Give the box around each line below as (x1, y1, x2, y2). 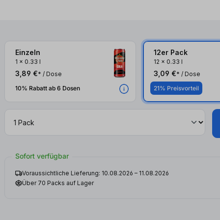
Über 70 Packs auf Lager (22, 179, 94, 187)
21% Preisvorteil (153, 84, 199, 92)
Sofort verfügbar (15, 152, 69, 160)
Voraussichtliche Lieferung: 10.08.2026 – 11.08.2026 (22, 169, 169, 177)
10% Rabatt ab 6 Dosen (15, 84, 81, 92)
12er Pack (153, 48, 188, 56)
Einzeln (15, 48, 41, 56)
